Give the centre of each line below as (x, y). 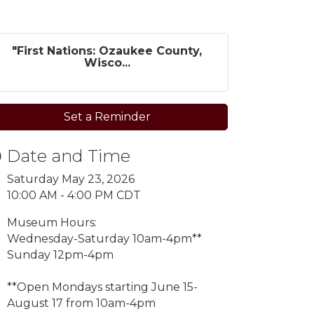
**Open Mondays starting (80, 287)
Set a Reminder (107, 117)
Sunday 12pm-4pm (61, 255)
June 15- (175, 287)
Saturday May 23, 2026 (71, 179)
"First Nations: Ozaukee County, (107, 51)
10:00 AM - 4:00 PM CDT (74, 195)
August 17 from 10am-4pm (82, 303)
